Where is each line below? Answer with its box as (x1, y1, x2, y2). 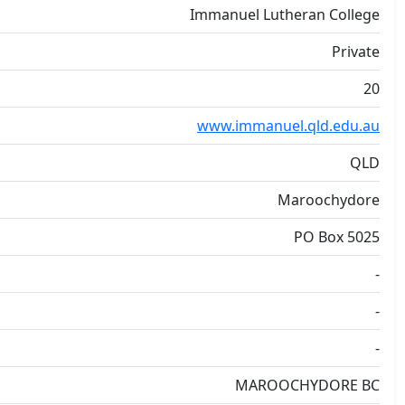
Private (332, 42, 380, 61)
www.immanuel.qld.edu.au (197, 116, 380, 136)
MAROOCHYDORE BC (235, 375, 380, 395)
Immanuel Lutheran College (190, 5, 380, 24)
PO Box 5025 (294, 227, 380, 247)
